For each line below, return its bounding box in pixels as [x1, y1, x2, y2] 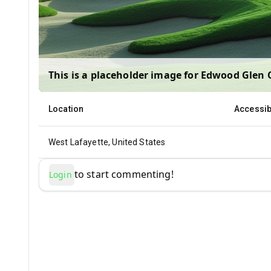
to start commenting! [74, 168, 174, 181]
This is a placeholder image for [48, 68, 201, 82]
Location [48, 104, 84, 114]
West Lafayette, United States [48, 137, 166, 147]
